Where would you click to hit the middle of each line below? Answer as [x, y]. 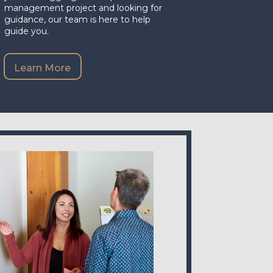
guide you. [26, 31]
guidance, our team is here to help [77, 19]
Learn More [42, 68]
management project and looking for [83, 8]
